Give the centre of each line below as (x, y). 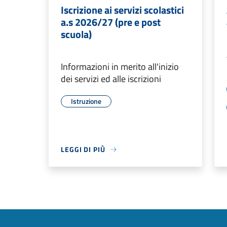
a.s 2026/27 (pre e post (111, 22)
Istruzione (86, 101)
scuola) (76, 34)
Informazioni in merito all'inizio (120, 67)
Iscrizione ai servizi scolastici (122, 10)
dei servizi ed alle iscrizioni (111, 79)
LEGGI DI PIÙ (83, 149)
